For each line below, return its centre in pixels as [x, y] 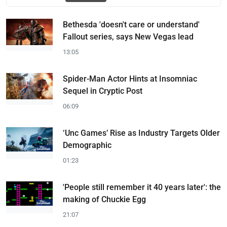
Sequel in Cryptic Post [103, 91]
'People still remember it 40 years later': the [142, 187]
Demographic [87, 145]
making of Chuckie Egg [104, 199]
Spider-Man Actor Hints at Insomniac [130, 79]
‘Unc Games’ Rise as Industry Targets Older [141, 133]
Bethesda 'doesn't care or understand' [131, 25]
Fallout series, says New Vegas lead [128, 37]
